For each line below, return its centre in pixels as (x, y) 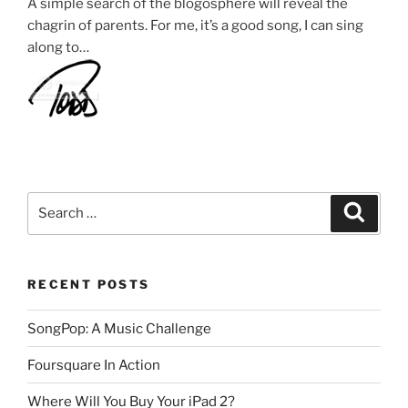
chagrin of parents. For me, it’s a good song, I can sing (195, 25)
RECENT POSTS (89, 284)
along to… (58, 47)
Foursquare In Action (94, 365)
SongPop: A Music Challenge (119, 328)
